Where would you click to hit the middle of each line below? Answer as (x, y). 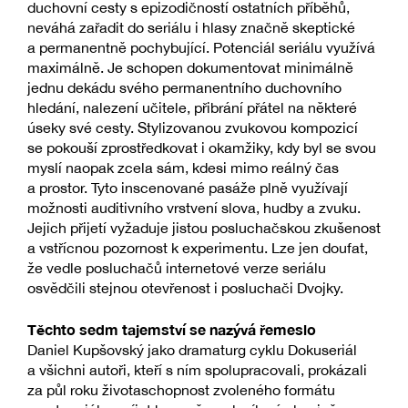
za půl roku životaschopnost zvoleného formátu (181, 389)
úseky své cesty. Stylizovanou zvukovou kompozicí (193, 127)
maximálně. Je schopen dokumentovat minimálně (190, 67)
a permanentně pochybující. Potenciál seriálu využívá (201, 47)
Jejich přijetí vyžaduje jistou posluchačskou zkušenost (204, 227)
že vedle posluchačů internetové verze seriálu (177, 267)
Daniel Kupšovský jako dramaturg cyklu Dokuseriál (192, 349)
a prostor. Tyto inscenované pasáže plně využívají (188, 187)
